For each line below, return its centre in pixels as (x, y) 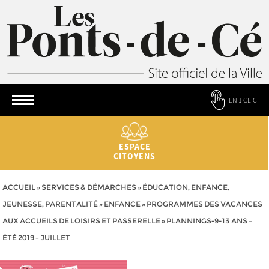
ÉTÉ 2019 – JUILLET (36, 237)
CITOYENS (134, 156)
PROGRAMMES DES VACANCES (204, 204)
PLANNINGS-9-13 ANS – (209, 221)
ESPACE (134, 146)
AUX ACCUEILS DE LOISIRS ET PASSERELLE (81, 221)
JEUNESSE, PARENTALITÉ (50, 204)
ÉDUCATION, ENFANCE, (186, 187)
